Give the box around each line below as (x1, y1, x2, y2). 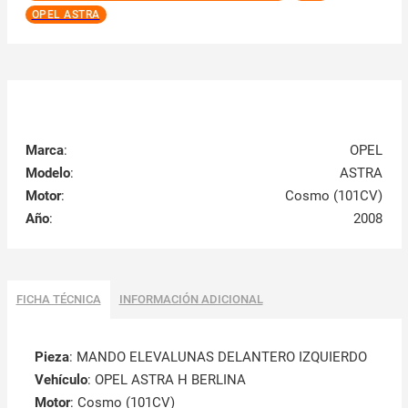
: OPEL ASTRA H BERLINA (87, 372, 246, 389)
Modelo (25, 165, 70, 182)
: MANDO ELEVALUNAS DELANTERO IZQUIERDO (68, 349, 367, 366)
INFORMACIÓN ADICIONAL (118, 292, 263, 307)
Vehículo (34, 372, 87, 389)
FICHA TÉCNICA (15, 292, 101, 307)
